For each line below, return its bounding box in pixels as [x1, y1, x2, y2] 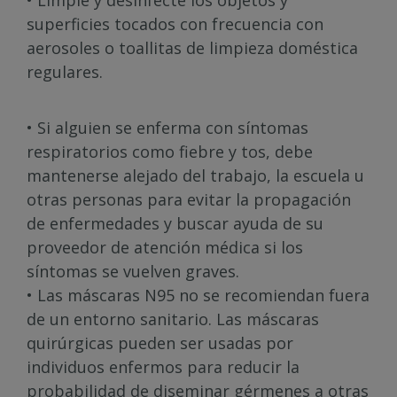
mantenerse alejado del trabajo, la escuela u [27, 165, 364, 186]
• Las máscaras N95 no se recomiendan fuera [27, 284, 370, 306]
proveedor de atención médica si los [27, 237, 303, 258]
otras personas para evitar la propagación [27, 189, 351, 210]
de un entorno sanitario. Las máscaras [27, 308, 319, 330]
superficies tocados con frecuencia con [27, 13, 323, 35]
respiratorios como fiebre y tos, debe [27, 141, 313, 162]
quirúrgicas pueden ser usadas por [27, 332, 293, 354]
